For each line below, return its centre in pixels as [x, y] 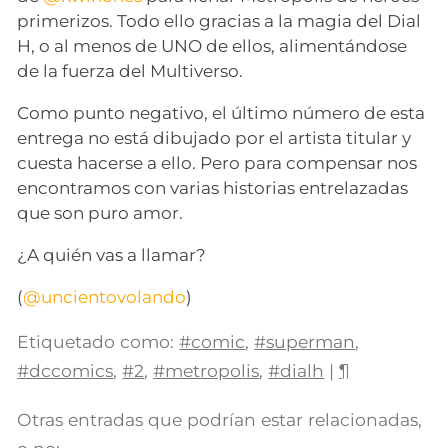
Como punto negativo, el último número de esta [221, 113]
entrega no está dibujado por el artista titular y [214, 138]
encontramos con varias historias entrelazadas [213, 188]
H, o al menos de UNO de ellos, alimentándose [212, 46]
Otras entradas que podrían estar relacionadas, [220, 420]
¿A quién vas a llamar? [112, 255]
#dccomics [65, 371]
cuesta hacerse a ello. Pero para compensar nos [217, 163]
